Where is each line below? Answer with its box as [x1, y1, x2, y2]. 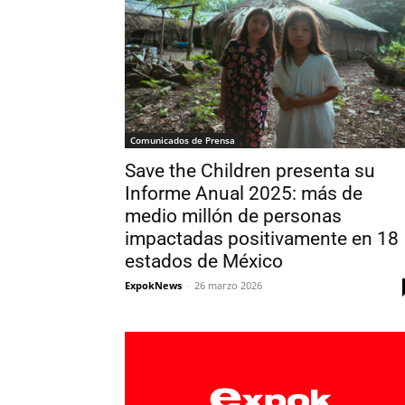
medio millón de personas [125, 205, 342, 228]
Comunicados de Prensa [130, 134, 235, 147]
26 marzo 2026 [194, 278, 262, 293]
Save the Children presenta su [125, 160, 375, 183]
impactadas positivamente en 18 [125, 228, 399, 250]
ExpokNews [125, 278, 182, 293]
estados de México [125, 250, 283, 273]
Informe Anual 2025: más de [125, 183, 363, 205]
